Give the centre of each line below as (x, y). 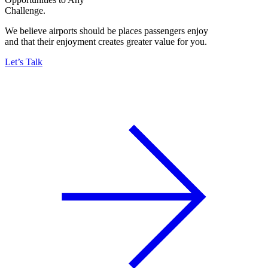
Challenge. (25, 11)
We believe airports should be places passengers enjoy (106, 31)
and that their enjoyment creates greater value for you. (106, 42)
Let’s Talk (24, 62)
